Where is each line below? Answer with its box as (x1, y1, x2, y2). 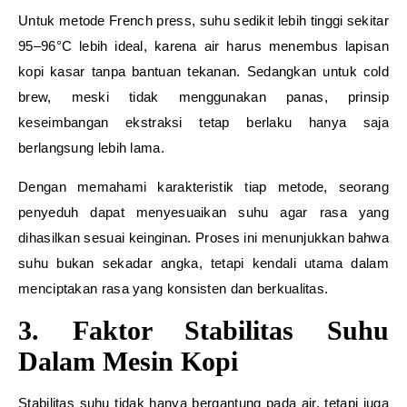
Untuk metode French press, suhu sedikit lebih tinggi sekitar (18, 13, 389, 28)
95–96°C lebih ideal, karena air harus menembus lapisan (18, 38, 389, 54)
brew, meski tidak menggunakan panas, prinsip (18, 89, 389, 104)
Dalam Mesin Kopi (18, 346, 238, 376)
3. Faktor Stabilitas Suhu (18, 315, 389, 345)
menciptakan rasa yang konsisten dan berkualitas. (18, 281, 329, 296)
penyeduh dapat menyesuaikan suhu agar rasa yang (18, 204, 389, 220)
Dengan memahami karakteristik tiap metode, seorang (18, 179, 389, 194)
